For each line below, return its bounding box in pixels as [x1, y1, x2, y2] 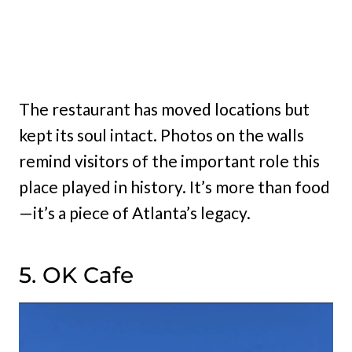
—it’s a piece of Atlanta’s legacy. [19, 202, 251, 222]
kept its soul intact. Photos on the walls [19, 124, 304, 145]
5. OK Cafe [19, 261, 134, 288]
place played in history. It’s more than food [19, 176, 330, 196]
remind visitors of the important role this [19, 150, 320, 170]
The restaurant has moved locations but [19, 98, 310, 119]
